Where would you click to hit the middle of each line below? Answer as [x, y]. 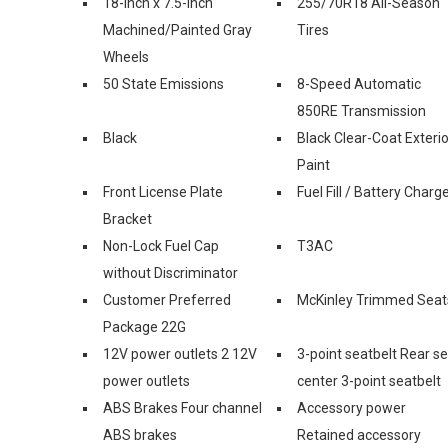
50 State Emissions [163, 83]
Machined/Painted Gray [177, 29]
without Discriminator [170, 272]
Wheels [126, 56]
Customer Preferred [167, 299]
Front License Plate [163, 191]
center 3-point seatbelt [369, 380]
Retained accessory [359, 434]
